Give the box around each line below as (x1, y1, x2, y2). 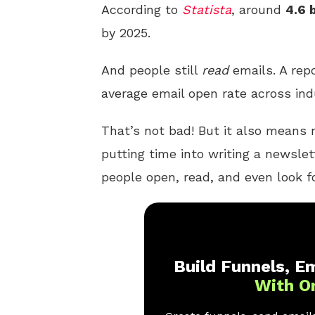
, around (231, 2, 285, 17)
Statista (182, 2, 231, 17)
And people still (101, 63, 202, 77)
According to (101, 2, 182, 17)
